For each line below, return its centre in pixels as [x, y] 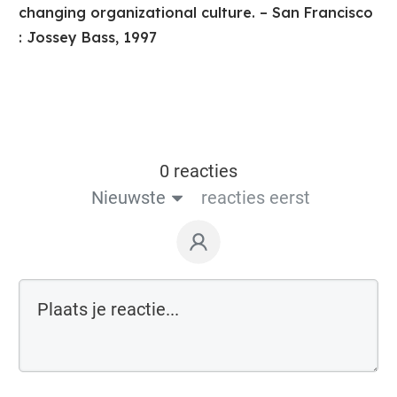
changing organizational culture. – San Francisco [196, 13]
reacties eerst [256, 198]
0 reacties [198, 171]
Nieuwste [128, 198]
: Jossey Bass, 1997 [88, 38]
